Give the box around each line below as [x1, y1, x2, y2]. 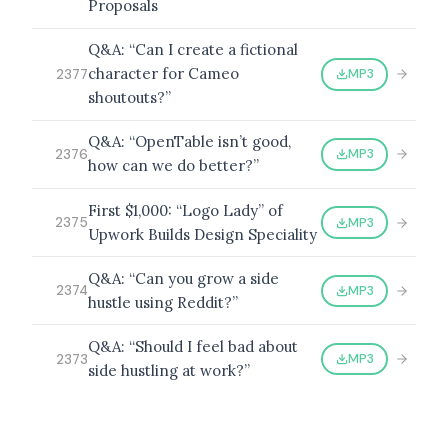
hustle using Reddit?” [88, 292, 238, 312]
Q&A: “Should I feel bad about [88, 337, 298, 356]
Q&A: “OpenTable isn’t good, [88, 132, 291, 152]
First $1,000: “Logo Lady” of [88, 200, 283, 220]
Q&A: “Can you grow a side [88, 268, 279, 288]
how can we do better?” [88, 156, 259, 176]
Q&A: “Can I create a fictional [88, 40, 298, 60]
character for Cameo [88, 64, 239, 84]
